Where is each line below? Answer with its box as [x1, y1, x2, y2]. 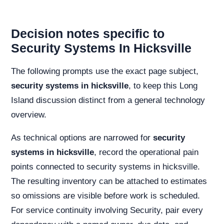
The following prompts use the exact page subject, [11, 66, 198, 76]
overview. [11, 110, 46, 119]
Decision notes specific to [11, 26, 164, 40]
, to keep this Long [128, 81, 197, 90]
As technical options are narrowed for [11, 133, 153, 142]
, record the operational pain [94, 147, 198, 157]
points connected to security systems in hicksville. [11, 162, 200, 171]
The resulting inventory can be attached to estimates [11, 176, 207, 186]
